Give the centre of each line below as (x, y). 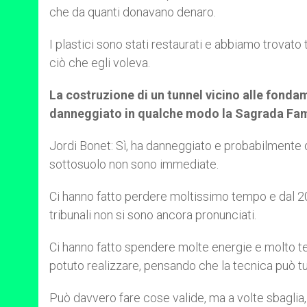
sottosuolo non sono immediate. (134, 164)
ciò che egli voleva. (100, 63)
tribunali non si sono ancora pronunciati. (153, 215)
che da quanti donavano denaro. (133, 12)
